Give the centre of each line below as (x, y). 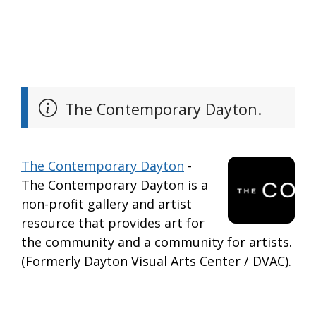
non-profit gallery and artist (107, 203)
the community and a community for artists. (157, 242)
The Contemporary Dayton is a (115, 184)
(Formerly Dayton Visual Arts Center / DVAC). (156, 261)
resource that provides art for (113, 223)
